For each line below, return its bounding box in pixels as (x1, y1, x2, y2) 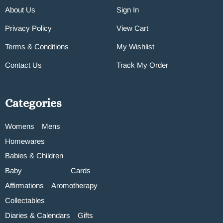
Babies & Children (5, 151, 63, 160)
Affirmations (5, 181, 44, 190)
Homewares (5, 137, 45, 146)
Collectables (5, 196, 45, 205)
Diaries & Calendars (5, 211, 70, 220)
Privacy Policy (5, 24, 52, 33)
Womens (5, 122, 34, 131)
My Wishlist (116, 42, 154, 51)
